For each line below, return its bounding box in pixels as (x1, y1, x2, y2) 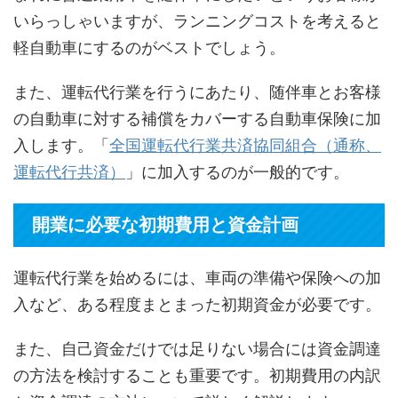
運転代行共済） (13, 163, 125, 182)
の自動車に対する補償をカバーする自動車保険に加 (13, 109, 381, 129)
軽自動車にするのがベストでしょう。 (13, 38, 285, 58)
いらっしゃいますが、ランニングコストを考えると (13, 12, 381, 31)
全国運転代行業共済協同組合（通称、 (109, 136, 381, 155)
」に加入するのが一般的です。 (125, 163, 349, 182)
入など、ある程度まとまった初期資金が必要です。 (13, 295, 381, 314)
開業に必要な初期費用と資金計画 (32, 215, 298, 235)
